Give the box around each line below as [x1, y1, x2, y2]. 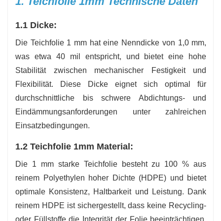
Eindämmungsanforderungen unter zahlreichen [15, 107, 207, 116]
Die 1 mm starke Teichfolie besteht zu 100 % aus [15, 159, 207, 168]
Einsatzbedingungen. [15, 121, 90, 130]
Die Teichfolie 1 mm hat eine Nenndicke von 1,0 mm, [15, 38, 207, 47]
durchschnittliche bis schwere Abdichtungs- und [15, 93, 207, 102]
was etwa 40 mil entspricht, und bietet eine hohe [15, 52, 207, 61]
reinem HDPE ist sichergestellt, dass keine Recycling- [15, 201, 207, 210]
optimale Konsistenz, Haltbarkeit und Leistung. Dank [15, 187, 207, 196]
